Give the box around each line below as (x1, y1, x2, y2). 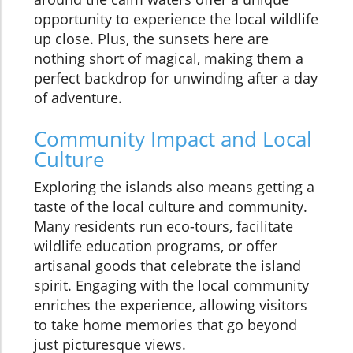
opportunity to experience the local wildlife (34, 9, 318, 28)
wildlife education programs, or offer (34, 236, 277, 255)
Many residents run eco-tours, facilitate (34, 216, 293, 236)
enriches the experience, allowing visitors (34, 295, 307, 314)
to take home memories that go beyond (34, 314, 297, 334)
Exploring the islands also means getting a (34, 176, 314, 196)
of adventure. (34, 87, 122, 107)
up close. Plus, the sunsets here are (34, 28, 269, 48)
